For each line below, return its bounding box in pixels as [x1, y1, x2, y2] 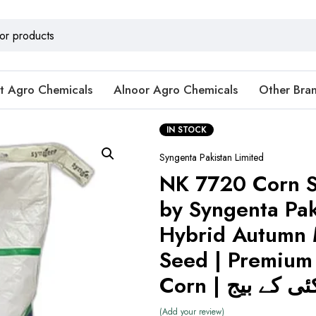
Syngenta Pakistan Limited [159, 150, 264, 164]
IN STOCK [166, 123, 207, 136]
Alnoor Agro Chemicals [114, 81, 238, 98]
